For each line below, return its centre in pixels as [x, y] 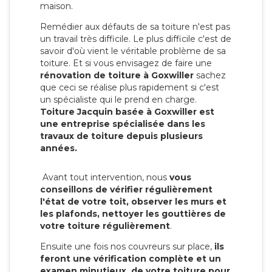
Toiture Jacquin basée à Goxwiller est [127, 111]
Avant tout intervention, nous [105, 177]
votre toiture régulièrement [105, 226]
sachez [210, 75]
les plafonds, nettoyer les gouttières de [133, 213]
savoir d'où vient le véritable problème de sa [133, 51]
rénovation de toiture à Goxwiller [117, 75]
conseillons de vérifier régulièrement [126, 189]
